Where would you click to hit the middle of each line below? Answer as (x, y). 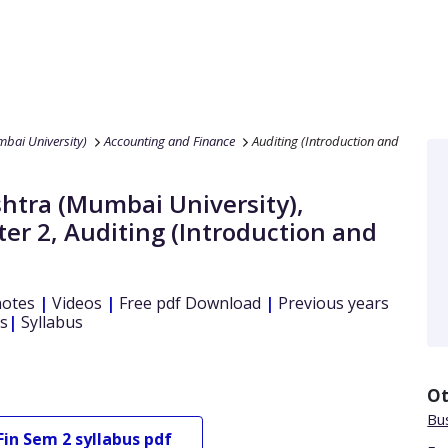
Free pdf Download (188, 303)
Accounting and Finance (169, 141)
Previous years (331, 303)
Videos (75, 303)
